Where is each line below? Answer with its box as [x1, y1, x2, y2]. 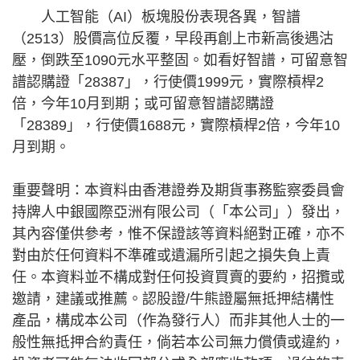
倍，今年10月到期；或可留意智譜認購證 [12, 96, 274, 112]
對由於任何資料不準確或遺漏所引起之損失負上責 [12, 247, 330, 264]
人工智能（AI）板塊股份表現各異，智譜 [12, 9, 301, 26]
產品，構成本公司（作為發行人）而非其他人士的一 [12, 313, 345, 329]
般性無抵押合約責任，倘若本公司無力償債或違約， [12, 334, 345, 351]
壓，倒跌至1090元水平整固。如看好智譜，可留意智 [12, 52, 348, 69]
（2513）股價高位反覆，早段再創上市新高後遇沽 [12, 31, 333, 47]
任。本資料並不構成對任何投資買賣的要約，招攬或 [12, 269, 345, 286]
